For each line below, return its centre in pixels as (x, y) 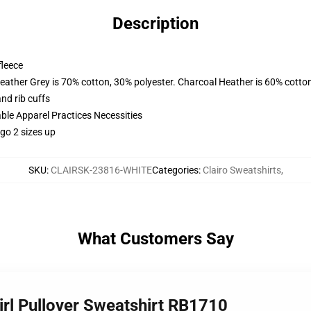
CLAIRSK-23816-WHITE (101, 170)
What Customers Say (155, 239)
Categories (175, 170)
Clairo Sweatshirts (242, 170)
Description (155, 24)
